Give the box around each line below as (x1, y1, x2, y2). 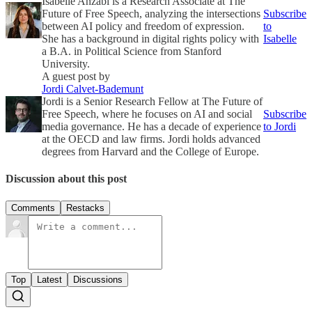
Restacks (66, 202, 104, 213)
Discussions (73, 274, 123, 285)
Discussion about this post (6, 173, 127, 185)
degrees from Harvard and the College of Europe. (42, 146, 259, 157)
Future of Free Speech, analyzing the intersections (42, 8, 260, 19)
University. (42, 58, 90, 70)
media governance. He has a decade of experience (42, 120, 261, 132)
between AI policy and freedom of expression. (42, 20, 244, 32)
